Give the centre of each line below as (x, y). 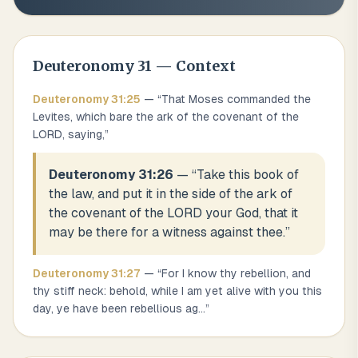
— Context (194, 66)
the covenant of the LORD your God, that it (173, 213)
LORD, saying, (69, 134)
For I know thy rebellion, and (236, 273)
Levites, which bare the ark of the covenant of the (166, 117)
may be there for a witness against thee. (167, 232)
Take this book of (248, 175)
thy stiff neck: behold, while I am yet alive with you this (177, 291)
